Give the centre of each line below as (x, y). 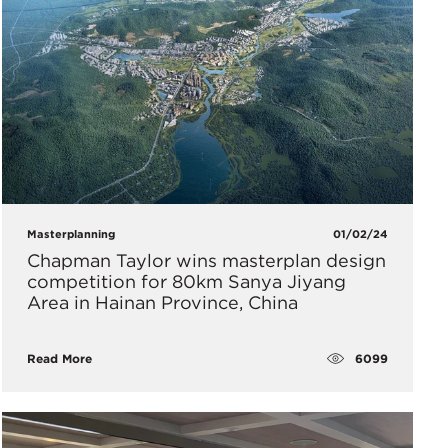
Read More (59, 359)
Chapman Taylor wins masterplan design (206, 261)
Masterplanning (70, 234)
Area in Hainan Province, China (162, 303)
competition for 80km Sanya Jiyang (186, 282)
